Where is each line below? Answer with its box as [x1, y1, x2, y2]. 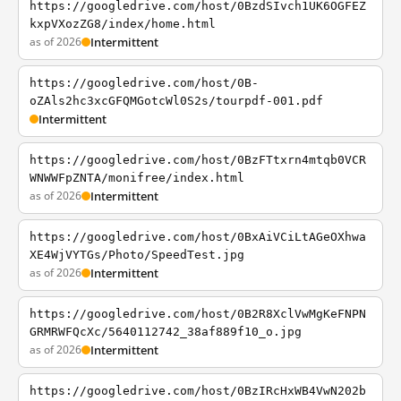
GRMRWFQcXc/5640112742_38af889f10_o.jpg [30, 325, 302, 338]
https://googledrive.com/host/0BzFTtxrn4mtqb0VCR [30, 153, 366, 166]
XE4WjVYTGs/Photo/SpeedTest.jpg [30, 248, 244, 261]
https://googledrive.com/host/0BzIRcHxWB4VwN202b [30, 384, 366, 397]
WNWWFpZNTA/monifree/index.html [30, 171, 244, 184]
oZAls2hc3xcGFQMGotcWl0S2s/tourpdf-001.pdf [30, 94, 323, 107]
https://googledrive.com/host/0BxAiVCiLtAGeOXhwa [30, 230, 366, 243]
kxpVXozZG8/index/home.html [30, 17, 216, 30]
